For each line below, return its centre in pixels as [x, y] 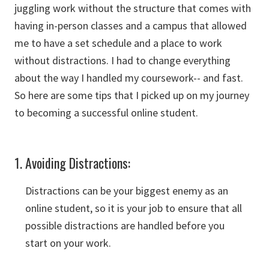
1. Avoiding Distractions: [72, 163]
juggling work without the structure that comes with [133, 8]
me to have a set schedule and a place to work [118, 43]
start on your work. [68, 243]
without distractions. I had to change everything [122, 60]
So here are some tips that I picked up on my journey [132, 95]
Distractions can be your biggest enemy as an [127, 191]
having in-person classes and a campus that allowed [131, 26]
